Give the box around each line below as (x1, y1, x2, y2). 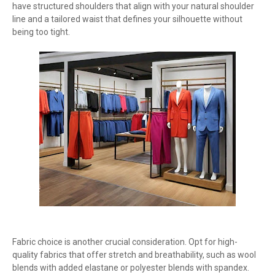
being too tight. (12, 27, 70, 37)
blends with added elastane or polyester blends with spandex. (12, 263, 249, 273)
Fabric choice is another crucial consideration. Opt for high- (12, 237, 238, 247)
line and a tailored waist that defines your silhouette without (12, 14, 242, 24)
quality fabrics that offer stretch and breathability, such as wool (12, 250, 256, 260)
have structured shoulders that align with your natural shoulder (12, 1, 254, 11)
